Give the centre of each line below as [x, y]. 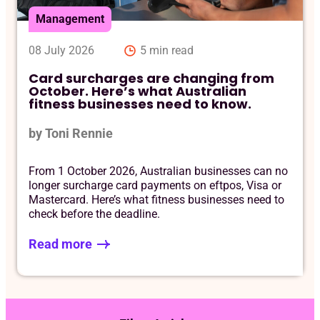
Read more [60, 244]
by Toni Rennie [71, 133]
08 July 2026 [61, 50]
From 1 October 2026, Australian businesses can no [158, 171]
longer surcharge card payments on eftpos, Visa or [155, 185]
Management [70, 19]
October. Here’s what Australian [137, 91]
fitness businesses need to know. [140, 104]
